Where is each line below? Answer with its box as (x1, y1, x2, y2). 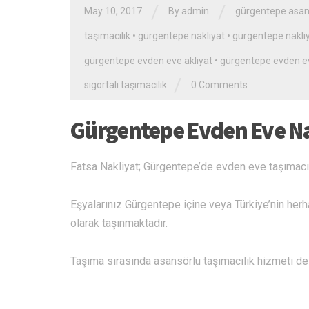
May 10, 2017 (84, 6, 142, 17)
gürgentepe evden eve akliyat (84, 54, 212, 66)
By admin (168, 6, 209, 17)
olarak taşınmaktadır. (70, 217, 168, 230)
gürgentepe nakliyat (138, 30, 225, 41)
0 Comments (191, 79, 248, 90)
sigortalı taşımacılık (84, 79, 167, 90)
